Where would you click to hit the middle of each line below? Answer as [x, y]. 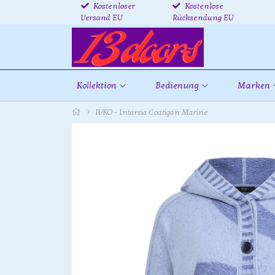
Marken [254, 85]
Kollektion [97, 85]
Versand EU [102, 18]
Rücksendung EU [203, 18]
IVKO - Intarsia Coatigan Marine [152, 112]
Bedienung [177, 85]
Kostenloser [113, 6]
